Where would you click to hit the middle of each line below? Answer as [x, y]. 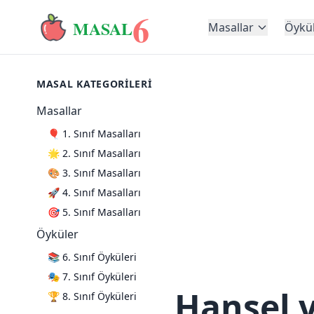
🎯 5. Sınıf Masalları [94, 212]
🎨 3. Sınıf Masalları [94, 173]
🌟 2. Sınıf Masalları [94, 153]
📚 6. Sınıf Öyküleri [92, 257]
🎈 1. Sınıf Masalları [94, 134]
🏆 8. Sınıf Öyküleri [92, 296]
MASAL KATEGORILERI [94, 84]
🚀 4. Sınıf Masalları [94, 192]
